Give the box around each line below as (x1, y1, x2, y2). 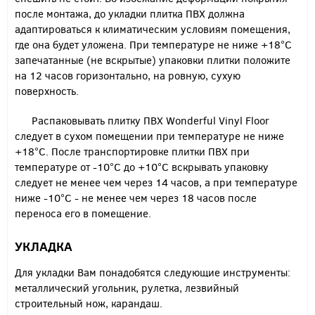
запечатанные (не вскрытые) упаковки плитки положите (15, 53, 290, 67)
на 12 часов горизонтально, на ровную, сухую (15, 68, 240, 83)
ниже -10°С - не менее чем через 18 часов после (15, 191, 257, 205)
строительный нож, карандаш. (15, 296, 162, 311)
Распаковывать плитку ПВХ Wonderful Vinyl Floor (15, 113, 269, 128)
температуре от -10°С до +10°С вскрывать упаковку (15, 160, 269, 174)
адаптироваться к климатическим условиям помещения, (15, 22, 290, 37)
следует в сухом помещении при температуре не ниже (15, 129, 284, 143)
